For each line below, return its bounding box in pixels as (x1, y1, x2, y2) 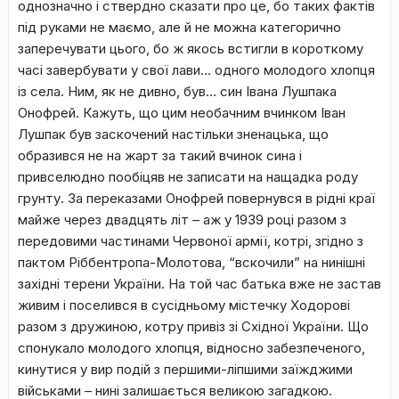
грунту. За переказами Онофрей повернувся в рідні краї (18, 190, 375, 207)
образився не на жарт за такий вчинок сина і (18, 147, 302, 164)
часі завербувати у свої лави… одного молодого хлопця (18, 61, 375, 78)
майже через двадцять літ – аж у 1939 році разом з (18, 211, 346, 228)
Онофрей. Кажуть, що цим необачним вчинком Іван (18, 104, 346, 121)
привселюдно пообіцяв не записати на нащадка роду (18, 168, 358, 185)
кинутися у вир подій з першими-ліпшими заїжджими (18, 361, 353, 378)
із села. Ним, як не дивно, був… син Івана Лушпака (18, 83, 337, 100)
